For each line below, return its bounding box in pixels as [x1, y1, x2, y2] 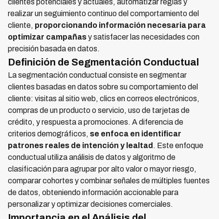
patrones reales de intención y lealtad [8, 141, 153, 150]
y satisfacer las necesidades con [87, 33, 199, 41]
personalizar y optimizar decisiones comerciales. [8, 200, 173, 208]
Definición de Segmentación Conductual [8, 57, 199, 67]
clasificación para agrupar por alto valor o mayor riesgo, [8, 165, 197, 173]
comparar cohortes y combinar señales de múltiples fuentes [8, 176, 210, 185]
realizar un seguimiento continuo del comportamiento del [8, 9, 199, 18]
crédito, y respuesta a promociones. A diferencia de [8, 118, 183, 126]
